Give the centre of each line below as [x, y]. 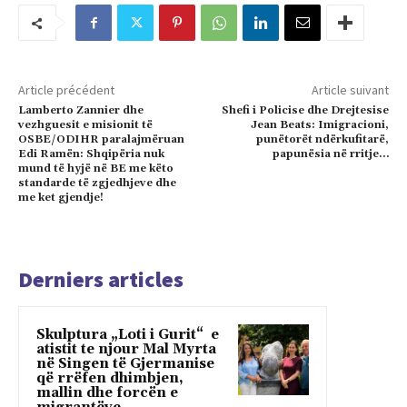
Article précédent [66, 90]
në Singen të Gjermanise [125, 364]
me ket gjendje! [61, 198]
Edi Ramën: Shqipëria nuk [91, 154]
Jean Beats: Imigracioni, [319, 125]
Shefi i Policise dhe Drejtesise [305, 111]
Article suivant [350, 90]
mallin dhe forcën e [107, 393]
